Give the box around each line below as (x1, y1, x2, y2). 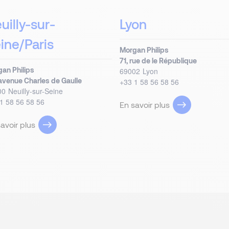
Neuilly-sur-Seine (8, 86, 63, 96)
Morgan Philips (119, 45, 169, 54)
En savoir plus (119, 100, 170, 109)
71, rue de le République (119, 56, 197, 65)
